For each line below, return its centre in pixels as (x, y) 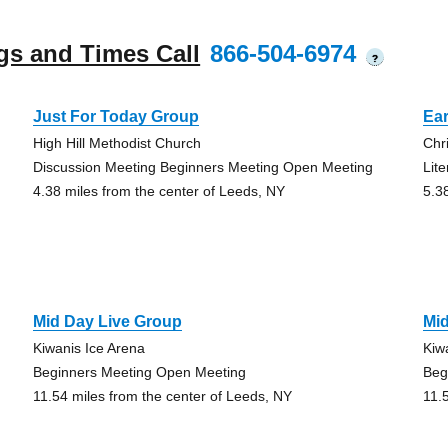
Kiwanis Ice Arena (88, 348)
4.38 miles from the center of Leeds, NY (158, 191)
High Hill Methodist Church (116, 143)
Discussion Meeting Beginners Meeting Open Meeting (202, 167)
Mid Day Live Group (107, 321)
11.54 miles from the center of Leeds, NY (162, 396)
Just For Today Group (115, 116)
